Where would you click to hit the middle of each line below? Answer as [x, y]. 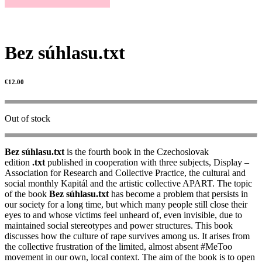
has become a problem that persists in [178, 194]
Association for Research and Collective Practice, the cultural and [125, 173]
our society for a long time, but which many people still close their [126, 205]
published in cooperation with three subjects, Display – [147, 163]
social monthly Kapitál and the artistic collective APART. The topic [128, 184]
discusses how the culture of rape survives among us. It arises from [127, 236]
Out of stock [27, 119]
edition [18, 163]
